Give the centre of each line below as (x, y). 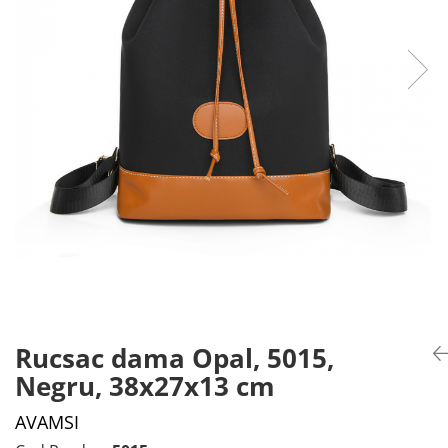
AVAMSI (47, 422)
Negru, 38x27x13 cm (145, 386)
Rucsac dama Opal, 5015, (174, 358)
